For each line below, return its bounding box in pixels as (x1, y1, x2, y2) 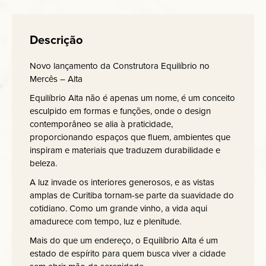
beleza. (30, 157, 57, 170)
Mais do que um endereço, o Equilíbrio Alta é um (30, 234, 218, 247)
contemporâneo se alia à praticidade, (30, 118, 173, 131)
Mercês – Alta (30, 72, 83, 85)
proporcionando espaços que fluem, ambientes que (30, 131, 230, 144)
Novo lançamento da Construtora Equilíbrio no (30, 59, 210, 72)
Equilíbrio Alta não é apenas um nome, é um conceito (30, 91, 235, 104)
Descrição (30, 31, 83, 49)
